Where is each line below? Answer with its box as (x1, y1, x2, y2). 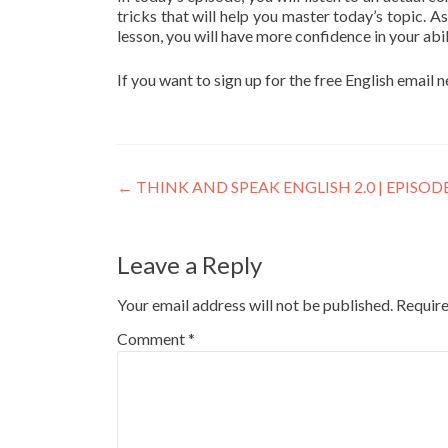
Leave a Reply (117, 250, 262, 279)
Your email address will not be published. (117, 295, 393, 314)
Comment (117, 329, 188, 348)
